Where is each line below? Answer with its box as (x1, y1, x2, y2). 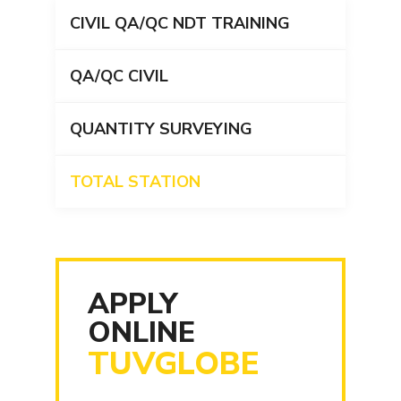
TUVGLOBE (88, 343, 260, 386)
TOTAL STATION (70, 171, 201, 193)
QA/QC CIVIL (70, 65, 169, 88)
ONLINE (88, 313, 196, 353)
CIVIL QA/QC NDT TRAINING (70, 13, 291, 35)
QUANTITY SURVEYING (70, 118, 253, 141)
